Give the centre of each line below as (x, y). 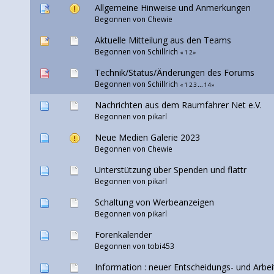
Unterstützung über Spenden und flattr (170, 170)
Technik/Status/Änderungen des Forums (174, 73)
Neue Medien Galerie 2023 (147, 138)
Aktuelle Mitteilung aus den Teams (163, 40)
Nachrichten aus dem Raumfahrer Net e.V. (178, 105)
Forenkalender (123, 235)
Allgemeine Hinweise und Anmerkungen (172, 8)
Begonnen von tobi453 (134, 246)
